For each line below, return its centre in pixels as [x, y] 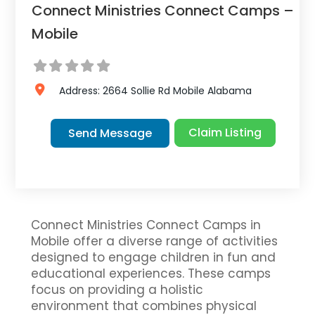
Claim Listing [225, 133]
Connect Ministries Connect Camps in [146, 225]
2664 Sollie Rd [136, 91]
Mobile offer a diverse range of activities [155, 241]
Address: [81, 91]
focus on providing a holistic [117, 290]
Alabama [229, 91]
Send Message [110, 133]
